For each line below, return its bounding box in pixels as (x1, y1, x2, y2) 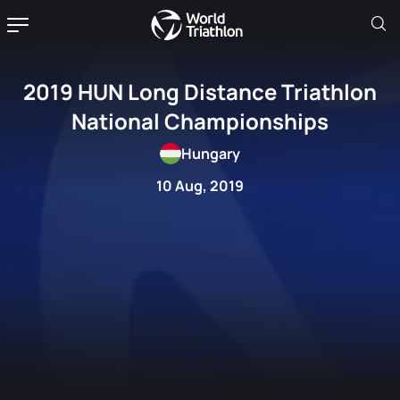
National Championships (71, 106, 329, 136)
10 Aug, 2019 (156, 176, 244, 196)
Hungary (181, 144, 240, 163)
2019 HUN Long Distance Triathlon (23, 77, 377, 106)
